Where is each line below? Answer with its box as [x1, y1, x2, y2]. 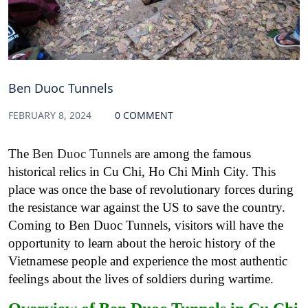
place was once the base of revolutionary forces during [8, 182, 294, 197]
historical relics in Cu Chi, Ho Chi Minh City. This [8, 164, 276, 179]
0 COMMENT [115, 109, 173, 122]
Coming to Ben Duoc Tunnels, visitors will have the [8, 218, 283, 233]
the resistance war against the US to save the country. [8, 200, 285, 215]
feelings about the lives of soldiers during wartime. [8, 272, 277, 287]
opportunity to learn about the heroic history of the [8, 236, 275, 251]
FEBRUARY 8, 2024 [8, 109, 94, 122]
